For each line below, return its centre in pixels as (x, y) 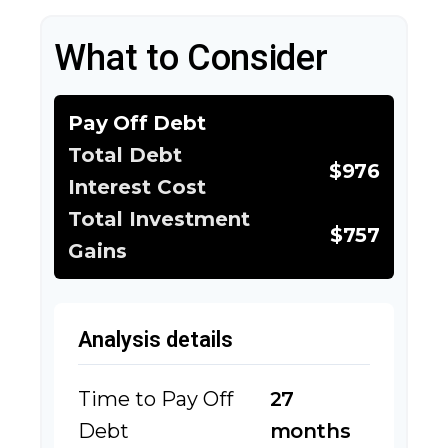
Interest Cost (137, 187)
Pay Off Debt (137, 123)
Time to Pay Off (155, 399)
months (310, 431)
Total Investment (159, 219)
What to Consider (191, 58)
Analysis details (155, 339)
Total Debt (125, 155)
